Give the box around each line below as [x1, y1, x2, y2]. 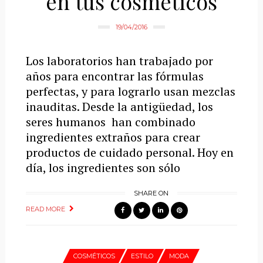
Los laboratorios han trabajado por [25, 52, 213, 69]
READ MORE [25, 204, 65, 213]
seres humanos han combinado [25, 113, 195, 130]
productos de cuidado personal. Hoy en [25, 144, 234, 160]
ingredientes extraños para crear [25, 129, 200, 145]
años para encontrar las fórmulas [25, 68, 204, 84]
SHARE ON [133, 188, 168, 197]
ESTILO [131, 251, 154, 260]
